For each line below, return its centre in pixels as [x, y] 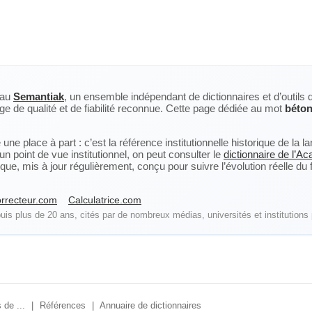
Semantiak [39, 96]
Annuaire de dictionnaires [150, 305]
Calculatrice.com [105, 200]
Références [63, 305]
